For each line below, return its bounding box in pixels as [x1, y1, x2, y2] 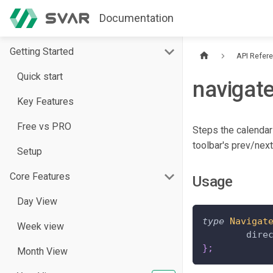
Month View [17, 246, 68, 257]
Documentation [99, 12, 174, 24]
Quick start [17, 71, 63, 82]
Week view [17, 221, 64, 232]
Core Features [10, 171, 70, 182]
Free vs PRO [17, 121, 71, 132]
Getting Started [10, 46, 74, 57]
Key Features [17, 96, 74, 107]
